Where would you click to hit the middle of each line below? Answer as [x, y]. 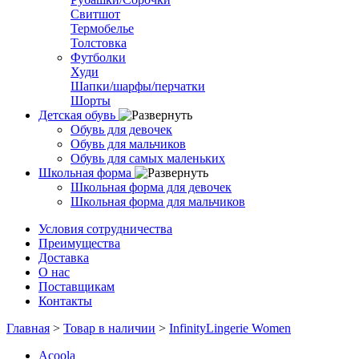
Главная [28, 328]
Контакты [65, 301]
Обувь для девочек [121, 129]
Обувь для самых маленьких [148, 158]
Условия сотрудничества [105, 229]
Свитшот [95, 14]
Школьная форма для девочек [151, 187]
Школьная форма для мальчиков [158, 202]
